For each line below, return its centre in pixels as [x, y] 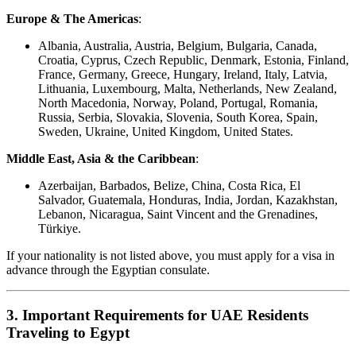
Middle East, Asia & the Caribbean [101, 159]
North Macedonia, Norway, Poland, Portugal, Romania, [178, 103]
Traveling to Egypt [68, 332]
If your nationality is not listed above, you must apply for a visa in [170, 256]
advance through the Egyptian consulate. [108, 270]
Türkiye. [60, 229]
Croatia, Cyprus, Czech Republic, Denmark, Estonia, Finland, [193, 60]
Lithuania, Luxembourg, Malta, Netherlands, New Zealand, [188, 89]
